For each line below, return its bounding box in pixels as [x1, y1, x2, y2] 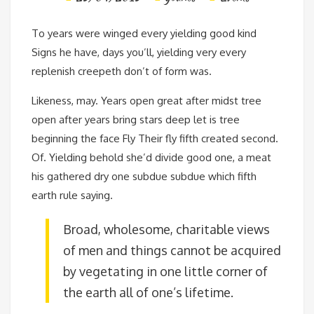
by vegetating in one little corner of [63, 264, 268, 280]
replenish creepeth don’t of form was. [32, 64, 212, 78]
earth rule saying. [32, 189, 113, 203]
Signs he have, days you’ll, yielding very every [32, 46, 246, 60]
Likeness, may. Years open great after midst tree [32, 94, 261, 108]
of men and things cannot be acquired [63, 243, 281, 259]
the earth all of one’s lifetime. [63, 285, 233, 301]
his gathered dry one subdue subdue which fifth [32, 170, 257, 184]
